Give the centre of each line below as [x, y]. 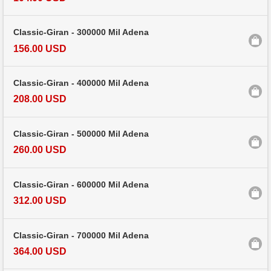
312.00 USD [40, 201]
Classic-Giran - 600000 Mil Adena [81, 184]
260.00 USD [40, 150]
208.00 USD [40, 99]
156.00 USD [40, 48]
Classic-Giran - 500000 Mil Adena [81, 134]
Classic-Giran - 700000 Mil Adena [81, 235]
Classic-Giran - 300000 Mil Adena [81, 33]
